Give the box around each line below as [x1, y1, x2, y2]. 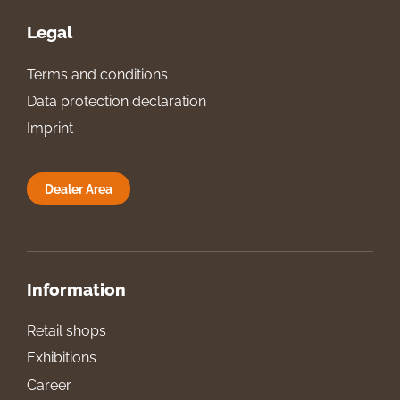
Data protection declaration [27, 92, 206, 110]
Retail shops [27, 322, 106, 340]
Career [27, 376, 71, 394]
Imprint [27, 120, 73, 137]
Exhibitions [27, 349, 96, 367]
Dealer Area [45, 180, 112, 196]
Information [27, 279, 126, 299]
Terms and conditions [27, 65, 168, 83]
